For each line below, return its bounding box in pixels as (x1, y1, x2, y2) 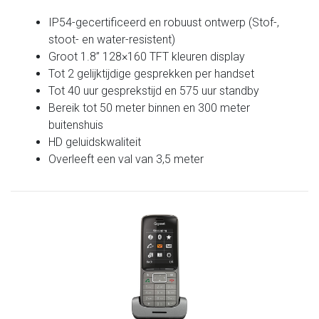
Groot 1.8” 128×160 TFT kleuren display (48, 49, 246, 63)
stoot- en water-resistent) (48, 32, 176, 46)
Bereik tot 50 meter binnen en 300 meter (48, 100, 251, 115)
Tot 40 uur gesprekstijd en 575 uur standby (48, 83, 260, 98)
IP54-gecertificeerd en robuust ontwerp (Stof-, (48, 15, 280, 29)
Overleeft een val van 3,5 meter (48, 152, 204, 166)
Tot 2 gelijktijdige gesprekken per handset (48, 66, 255, 80)
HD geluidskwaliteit (48, 135, 142, 149)
